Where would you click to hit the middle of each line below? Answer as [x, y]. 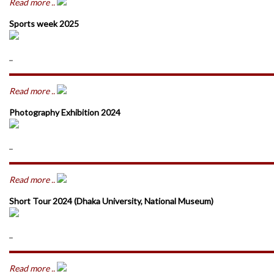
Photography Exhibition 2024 [65, 112]
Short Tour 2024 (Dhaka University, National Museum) [111, 201]
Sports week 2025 [44, 24]
